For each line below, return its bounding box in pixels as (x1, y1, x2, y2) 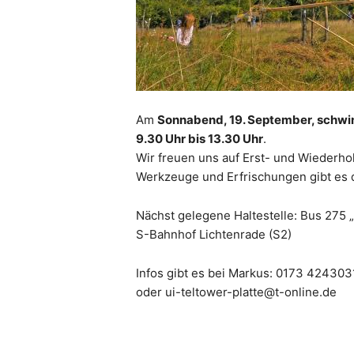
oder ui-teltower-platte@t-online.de (136, 284, 337, 300)
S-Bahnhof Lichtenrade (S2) (136, 227, 292, 243)
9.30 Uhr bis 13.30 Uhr (136, 131, 264, 147)
